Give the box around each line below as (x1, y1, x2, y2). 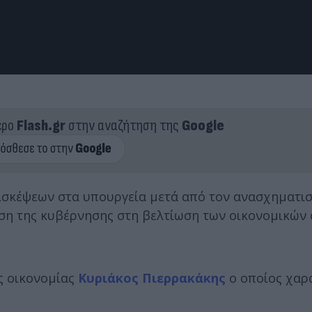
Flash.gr (16, 116, 65, 136)
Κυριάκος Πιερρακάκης (78, 270, 226, 287)
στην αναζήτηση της (65, 116, 182, 136)
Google (181, 116, 224, 136)
